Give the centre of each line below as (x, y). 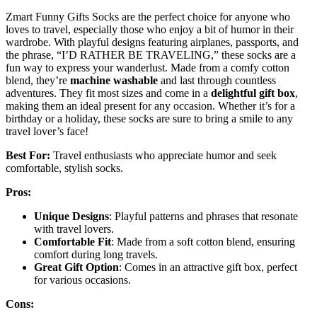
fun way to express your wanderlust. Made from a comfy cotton (148, 68)
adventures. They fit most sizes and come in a (108, 93)
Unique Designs (71, 217)
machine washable (114, 81)
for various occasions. (82, 280)
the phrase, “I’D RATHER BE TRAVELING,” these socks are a (151, 55)
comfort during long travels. (96, 255)
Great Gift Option (76, 267)
